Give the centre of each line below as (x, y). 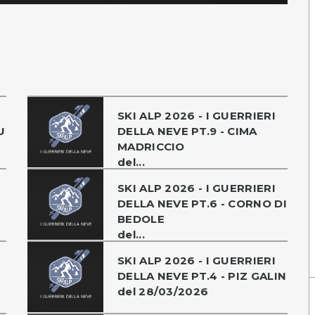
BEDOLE (141, 219)
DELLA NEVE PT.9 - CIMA (187, 131)
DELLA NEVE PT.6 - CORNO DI (202, 203)
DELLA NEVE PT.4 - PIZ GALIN (202, 276)
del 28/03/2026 (163, 291)
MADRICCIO (151, 146)
